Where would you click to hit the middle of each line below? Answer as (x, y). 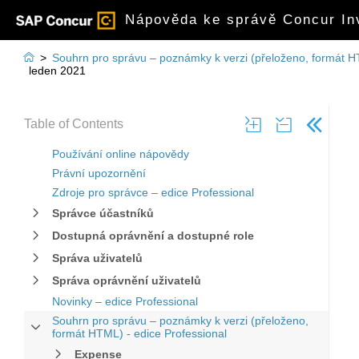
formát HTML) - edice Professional (139, 333)
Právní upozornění (99, 173)
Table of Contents (74, 124)
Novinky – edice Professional (125, 301)
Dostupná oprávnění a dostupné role (153, 236)
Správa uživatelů (97, 258)
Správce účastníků (103, 213)
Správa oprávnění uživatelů (127, 280)
